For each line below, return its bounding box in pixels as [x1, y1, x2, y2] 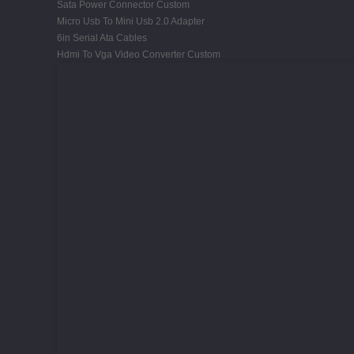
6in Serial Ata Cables [57, 32, 147, 43]
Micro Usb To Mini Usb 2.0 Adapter [57, 15, 205, 27]
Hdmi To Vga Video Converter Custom [57, 48, 220, 60]
